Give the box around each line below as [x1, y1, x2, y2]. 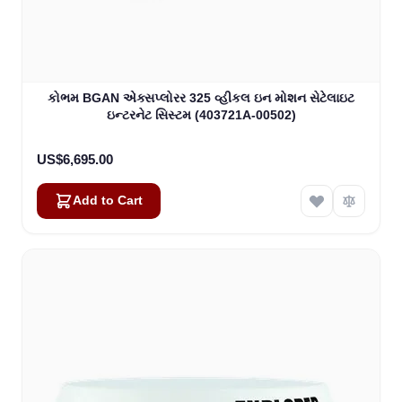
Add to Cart [73, 194, 143, 208]
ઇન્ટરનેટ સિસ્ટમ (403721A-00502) [106, 108, 296, 123]
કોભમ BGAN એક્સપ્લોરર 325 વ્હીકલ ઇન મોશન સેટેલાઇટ [48, 91, 354, 106]
